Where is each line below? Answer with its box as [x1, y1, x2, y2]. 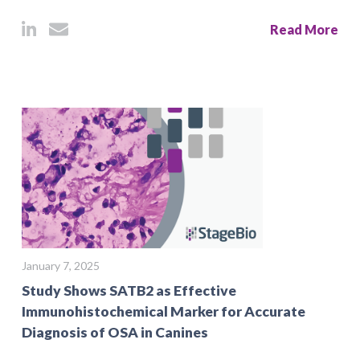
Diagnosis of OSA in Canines [22, 324, 208, 341]
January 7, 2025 [22, 259, 100, 272]
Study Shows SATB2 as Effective [22, 282, 236, 299]
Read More [270, 22, 338, 37]
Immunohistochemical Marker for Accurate [22, 303, 305, 320]
